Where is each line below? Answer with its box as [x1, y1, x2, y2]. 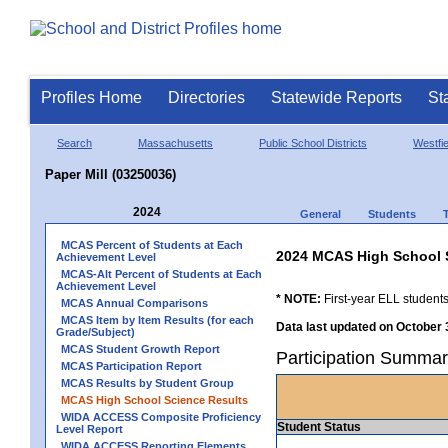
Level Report [56, 422, 123, 435]
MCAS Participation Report [61, 359, 202, 372]
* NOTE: [276, 291, 321, 306]
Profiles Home [41, 89, 142, 106]
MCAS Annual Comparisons [61, 296, 208, 309]
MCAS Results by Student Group [61, 376, 234, 389]
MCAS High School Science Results [61, 393, 248, 406]
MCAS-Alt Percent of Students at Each [61, 267, 262, 280]
